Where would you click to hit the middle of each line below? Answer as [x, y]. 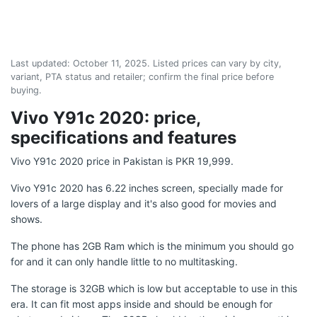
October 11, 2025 [110, 63]
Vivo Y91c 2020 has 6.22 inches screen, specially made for [147, 188]
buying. [26, 90]
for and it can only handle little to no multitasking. [124, 261]
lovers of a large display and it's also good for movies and [144, 203]
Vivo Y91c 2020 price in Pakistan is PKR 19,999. [122, 161]
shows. [27, 219]
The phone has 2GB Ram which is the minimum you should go [152, 246]
